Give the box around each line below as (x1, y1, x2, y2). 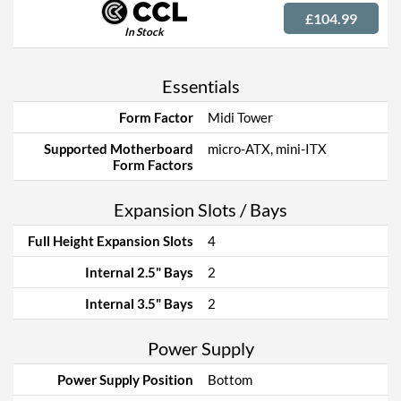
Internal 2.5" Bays (85, 264, 193, 280)
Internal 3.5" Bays (85, 295, 193, 311)
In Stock (124, 25, 164, 38)
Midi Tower (208, 109, 273, 125)
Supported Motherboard (44, 141, 193, 157)
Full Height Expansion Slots (28, 233, 193, 249)
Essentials (161, 75, 240, 97)
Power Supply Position (57, 371, 193, 388)
